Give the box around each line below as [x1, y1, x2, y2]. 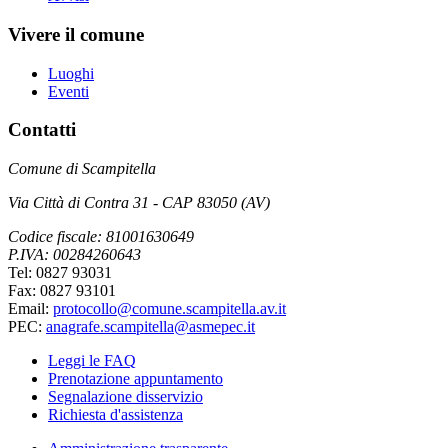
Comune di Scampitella [8, 160, 156, 178]
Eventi [48, 82, 89, 100]
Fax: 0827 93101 [8, 282, 116, 300]
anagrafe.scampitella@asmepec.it [46, 318, 255, 336]
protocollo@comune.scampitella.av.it [53, 300, 286, 318]
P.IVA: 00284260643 [8, 246, 141, 264]
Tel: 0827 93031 [8, 264, 112, 282]
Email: [8, 300, 53, 318]
